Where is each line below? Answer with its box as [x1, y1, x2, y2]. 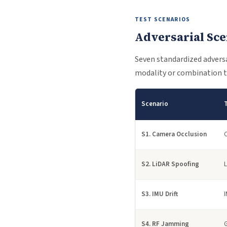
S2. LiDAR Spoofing [141, 160, 199, 169]
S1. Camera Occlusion [141, 130, 207, 139]
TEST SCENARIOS [135, 16, 191, 23]
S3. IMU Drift [141, 190, 178, 199]
